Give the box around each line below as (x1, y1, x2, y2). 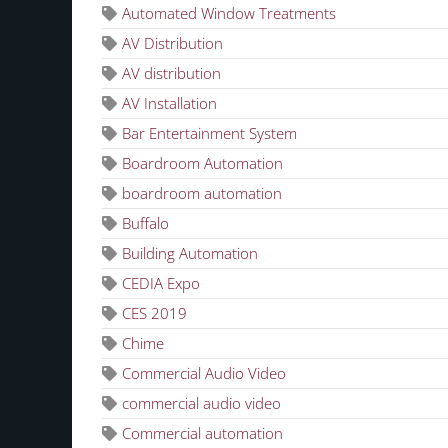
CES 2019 (122, 302, 187, 323)
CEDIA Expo (122, 272, 200, 293)
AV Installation (122, 92, 217, 113)
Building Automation (122, 242, 258, 263)
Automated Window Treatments (122, 2, 336, 23)
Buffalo (122, 212, 169, 233)
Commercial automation (122, 422, 283, 443)
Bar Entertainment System (122, 122, 297, 143)
